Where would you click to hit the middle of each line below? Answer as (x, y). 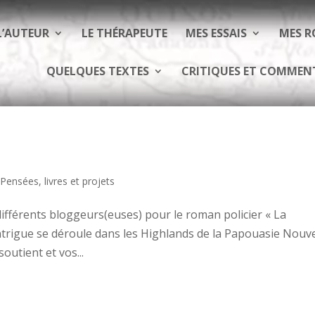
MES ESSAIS (216, 33)
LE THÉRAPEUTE (124, 33)
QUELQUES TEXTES (97, 71)
